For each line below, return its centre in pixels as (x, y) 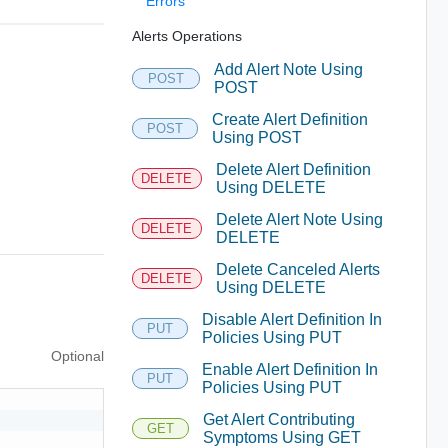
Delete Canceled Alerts (297, 269)
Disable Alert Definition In (291, 319)
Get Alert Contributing (278, 419)
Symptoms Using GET (281, 437)
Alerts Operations (186, 35)
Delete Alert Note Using (299, 219)
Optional (77, 355)
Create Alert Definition (289, 119)
